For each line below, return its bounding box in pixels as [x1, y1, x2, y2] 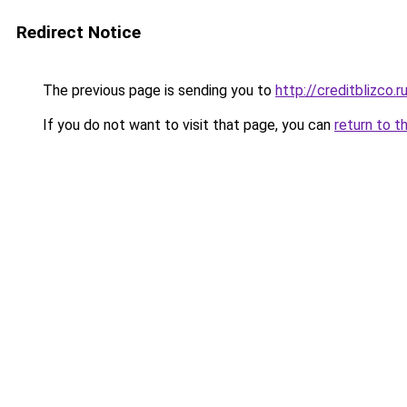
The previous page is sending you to [39, 82, 275, 99]
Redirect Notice [16, 22, 141, 43]
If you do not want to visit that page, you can [39, 116, 334, 134]
